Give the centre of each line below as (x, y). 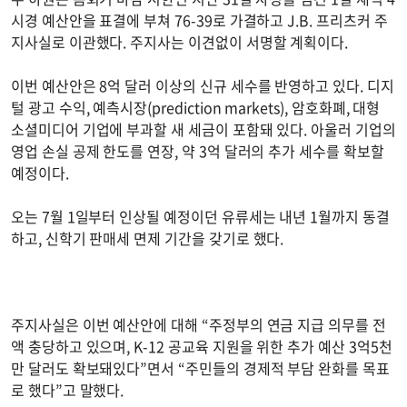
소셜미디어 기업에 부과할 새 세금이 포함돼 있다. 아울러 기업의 (203, 129)
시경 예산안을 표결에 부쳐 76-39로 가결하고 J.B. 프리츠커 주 (199, 20)
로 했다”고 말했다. (68, 390)
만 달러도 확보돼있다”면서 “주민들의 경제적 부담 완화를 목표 (200, 368)
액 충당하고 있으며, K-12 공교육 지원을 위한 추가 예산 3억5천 (202, 347)
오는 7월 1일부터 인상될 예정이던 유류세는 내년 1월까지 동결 (200, 217)
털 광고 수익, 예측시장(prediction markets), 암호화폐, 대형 (196, 108)
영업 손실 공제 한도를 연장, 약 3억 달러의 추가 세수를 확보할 (198, 151)
